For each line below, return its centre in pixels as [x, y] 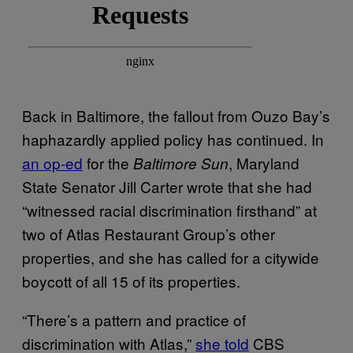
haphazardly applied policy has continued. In [173, 139]
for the [108, 162]
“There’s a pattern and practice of [134, 319]
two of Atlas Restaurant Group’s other [149, 233]
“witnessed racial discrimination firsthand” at [169, 210]
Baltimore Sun [181, 163]
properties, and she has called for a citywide [171, 257]
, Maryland [264, 162]
